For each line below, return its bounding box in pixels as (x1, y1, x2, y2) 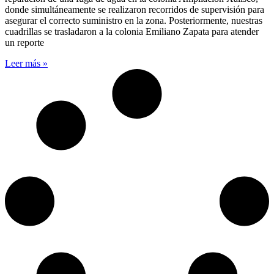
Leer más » (5, 57, 48, 68)
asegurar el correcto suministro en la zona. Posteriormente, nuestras (5, 15, 262, 26)
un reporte (5, 37, 44, 48)
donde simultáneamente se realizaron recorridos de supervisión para (5, 4, 264, 15)
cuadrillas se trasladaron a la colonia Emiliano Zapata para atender (5, 26, 259, 37)
